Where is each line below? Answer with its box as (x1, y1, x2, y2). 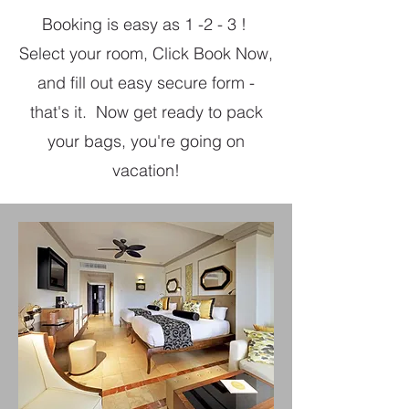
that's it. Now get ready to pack (29, 101, 263, 122)
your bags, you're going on (47, 131, 245, 152)
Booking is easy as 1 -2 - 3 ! (41, 14, 251, 35)
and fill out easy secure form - (37, 72, 255, 93)
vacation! (112, 160, 180, 181)
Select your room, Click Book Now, (19, 43, 273, 64)
